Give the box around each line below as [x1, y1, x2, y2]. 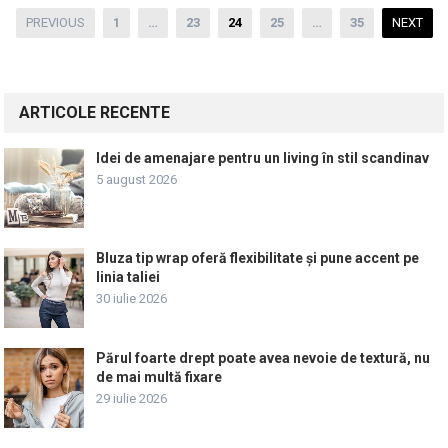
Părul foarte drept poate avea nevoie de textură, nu [96, 350, 431, 366]
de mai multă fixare [96, 369, 223, 385]
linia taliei [96, 269, 161, 285]
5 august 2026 [96, 172, 178, 187]
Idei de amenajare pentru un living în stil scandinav [96, 150, 430, 166]
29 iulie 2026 [96, 391, 168, 406]
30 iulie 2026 [96, 291, 168, 306]
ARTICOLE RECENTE [19, 103, 171, 122]
